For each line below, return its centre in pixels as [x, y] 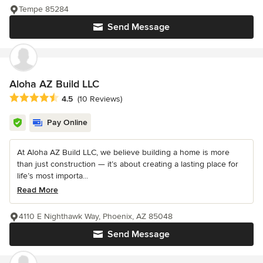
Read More [38, 190]
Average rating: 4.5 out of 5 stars [75, 98]
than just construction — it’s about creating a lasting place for [128, 164]
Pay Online [67, 122]
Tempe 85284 [44, 9]
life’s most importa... [53, 176]
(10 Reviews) [100, 99]
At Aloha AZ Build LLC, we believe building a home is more [123, 152]
